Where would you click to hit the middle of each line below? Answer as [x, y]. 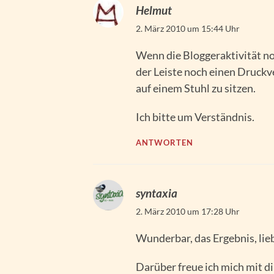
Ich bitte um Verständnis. [195, 117]
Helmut [154, 10]
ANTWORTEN [165, 143]
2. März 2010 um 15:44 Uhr [188, 29]
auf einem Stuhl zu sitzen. [196, 88]
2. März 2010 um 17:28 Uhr [188, 212]
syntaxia [157, 193]
